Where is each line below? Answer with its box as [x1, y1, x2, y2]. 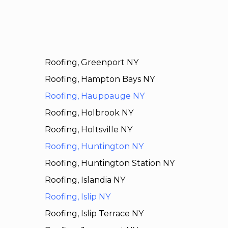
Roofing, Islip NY [44, 192, 110, 202]
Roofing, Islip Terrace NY [44, 209, 144, 219]
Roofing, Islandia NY [44, 175, 125, 185]
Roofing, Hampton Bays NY [44, 74, 155, 84]
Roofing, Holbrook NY [44, 108, 133, 118]
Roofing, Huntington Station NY [44, 158, 175, 168]
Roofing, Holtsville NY [44, 125, 132, 135]
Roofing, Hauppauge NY [44, 91, 145, 101]
